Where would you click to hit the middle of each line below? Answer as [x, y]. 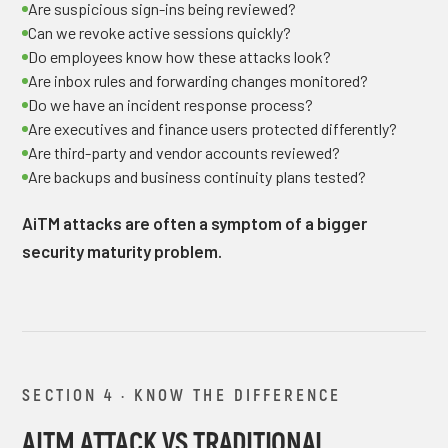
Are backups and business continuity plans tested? [197, 176]
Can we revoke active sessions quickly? [160, 32]
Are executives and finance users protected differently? [213, 128]
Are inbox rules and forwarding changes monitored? [198, 80]
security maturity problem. [122, 251]
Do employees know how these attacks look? [180, 56]
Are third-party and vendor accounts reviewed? [184, 152]
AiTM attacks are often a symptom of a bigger [195, 223]
